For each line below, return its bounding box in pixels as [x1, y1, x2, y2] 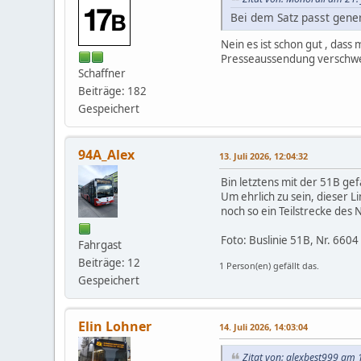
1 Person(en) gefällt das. [219, 259, 320, 272]
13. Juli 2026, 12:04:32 [219, 150, 309, 163]
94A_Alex [78, 146, 135, 164]
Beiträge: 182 [78, 84, 147, 99]
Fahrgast [78, 238, 122, 253]
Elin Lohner [78, 317, 152, 336]
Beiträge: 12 [78, 255, 141, 271]
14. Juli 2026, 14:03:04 [219, 321, 309, 334]
